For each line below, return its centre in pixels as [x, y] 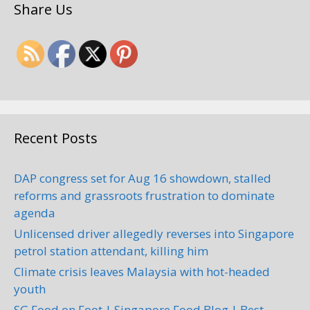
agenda [35, 213]
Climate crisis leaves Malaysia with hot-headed [142, 272]
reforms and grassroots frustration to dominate [144, 196]
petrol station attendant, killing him [111, 251]
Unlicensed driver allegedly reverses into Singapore [154, 234]
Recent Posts [56, 138]
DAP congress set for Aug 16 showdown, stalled [143, 179]
